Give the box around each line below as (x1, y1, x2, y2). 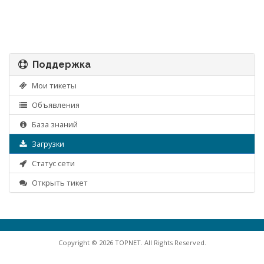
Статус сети (28, 158, 75, 169)
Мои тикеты (28, 80, 77, 91)
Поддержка (28, 59, 91, 70)
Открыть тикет (28, 177, 88, 188)
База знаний (28, 119, 78, 130)
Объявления (28, 100, 80, 110)
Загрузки (28, 138, 64, 149)
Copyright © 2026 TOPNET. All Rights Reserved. (58, 238, 206, 247)
